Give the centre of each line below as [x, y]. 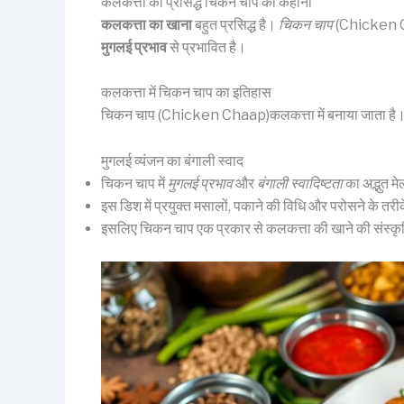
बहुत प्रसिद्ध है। [235, 24]
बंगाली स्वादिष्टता [300, 184]
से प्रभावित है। [207, 47]
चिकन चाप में [134, 184]
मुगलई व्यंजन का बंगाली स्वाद [172, 161]
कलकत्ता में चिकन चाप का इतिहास [186, 93]
